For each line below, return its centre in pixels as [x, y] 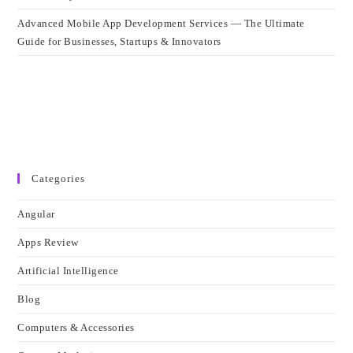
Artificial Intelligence [68, 271]
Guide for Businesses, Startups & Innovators [119, 42]
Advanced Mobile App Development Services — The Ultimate [161, 24]
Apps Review [48, 243]
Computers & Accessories [76, 328]
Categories [59, 179]
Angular [36, 214]
